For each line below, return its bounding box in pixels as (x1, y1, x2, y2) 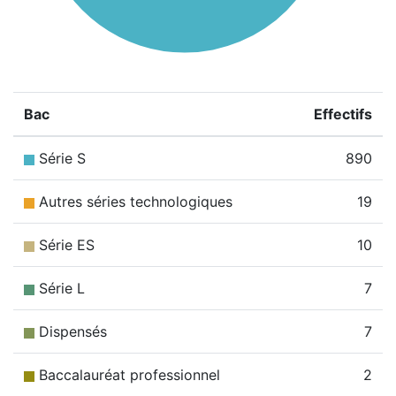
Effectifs (314, 105, 372, 123)
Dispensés (39, 323, 107, 340)
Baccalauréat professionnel (39, 366, 220, 384)
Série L (39, 279, 85, 297)
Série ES (39, 236, 95, 254)
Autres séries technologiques (39, 193, 232, 210)
